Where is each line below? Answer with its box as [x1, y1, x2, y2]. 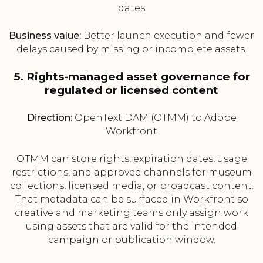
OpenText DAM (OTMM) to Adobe [72, 112, 237, 124]
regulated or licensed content [45, 83, 218, 97]
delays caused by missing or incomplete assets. [16, 43, 247, 55]
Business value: [9, 30, 81, 42]
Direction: [26, 112, 72, 124]
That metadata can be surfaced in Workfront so [15, 194, 248, 205]
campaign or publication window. [48, 234, 215, 246]
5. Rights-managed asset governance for [13, 70, 250, 84]
